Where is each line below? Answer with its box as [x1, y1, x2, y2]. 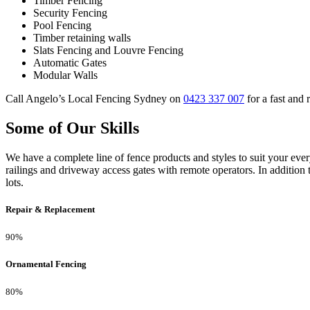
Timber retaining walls [33, 32, 131, 44]
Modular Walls [33, 69, 98, 82]
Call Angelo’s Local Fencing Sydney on [6, 93, 183, 105]
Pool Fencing [33, 19, 91, 32]
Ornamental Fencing [6, 258, 86, 269]
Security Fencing [33, 7, 107, 19]
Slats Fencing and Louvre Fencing [33, 44, 183, 57]
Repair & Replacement [6, 204, 95, 215]
